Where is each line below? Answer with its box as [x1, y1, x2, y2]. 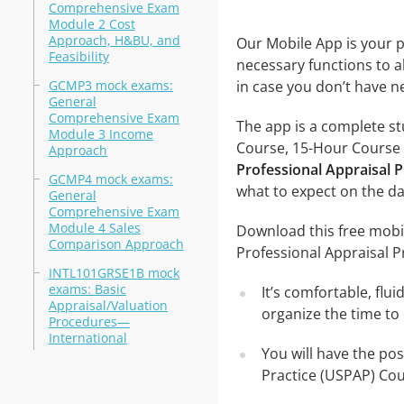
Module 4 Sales [48, 219, 141, 236]
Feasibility [48, 48, 109, 65]
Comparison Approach [48, 235, 184, 252]
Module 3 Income [48, 125, 153, 142]
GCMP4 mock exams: [48, 170, 173, 188]
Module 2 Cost [48, 15, 135, 32]
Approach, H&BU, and [48, 32, 180, 49]
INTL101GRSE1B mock [48, 264, 179, 281]
